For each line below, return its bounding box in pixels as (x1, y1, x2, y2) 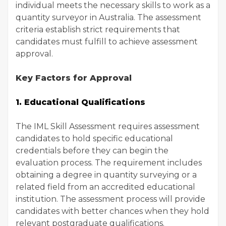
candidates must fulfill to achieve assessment (16, 37, 198, 46)
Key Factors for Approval (16, 73, 132, 83)
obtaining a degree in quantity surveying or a (16, 170, 197, 180)
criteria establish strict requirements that (16, 25, 180, 34)
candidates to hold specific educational (16, 134, 173, 143)
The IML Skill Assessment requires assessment (16, 122, 200, 131)
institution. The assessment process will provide (16, 194, 205, 204)
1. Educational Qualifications (16, 97, 145, 107)
